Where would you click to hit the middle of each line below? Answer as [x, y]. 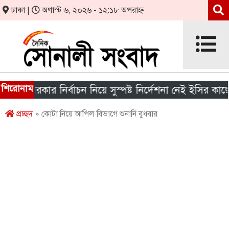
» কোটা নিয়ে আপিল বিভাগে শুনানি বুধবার [95, 114]
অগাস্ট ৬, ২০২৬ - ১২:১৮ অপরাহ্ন [92, 10]
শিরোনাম [17, 88]
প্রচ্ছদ [24, 114]
